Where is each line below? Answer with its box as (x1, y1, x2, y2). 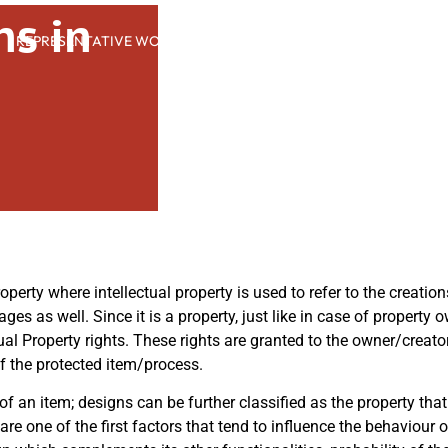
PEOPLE (221, 32, 273, 50)
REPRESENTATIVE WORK (15, 32, 178, 50)
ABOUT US (375, 32, 446, 50)
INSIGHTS (292, 32, 356, 50)
